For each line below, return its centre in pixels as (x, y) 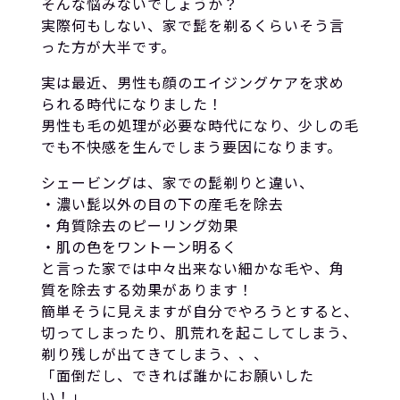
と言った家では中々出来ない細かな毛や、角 (192, 267)
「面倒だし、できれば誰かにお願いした (177, 375)
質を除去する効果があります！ (147, 289)
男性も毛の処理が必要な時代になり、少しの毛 (200, 125)
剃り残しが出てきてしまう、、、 (154, 353)
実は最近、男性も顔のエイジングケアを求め (192, 82)
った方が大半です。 (108, 46)
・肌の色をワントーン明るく (139, 246)
